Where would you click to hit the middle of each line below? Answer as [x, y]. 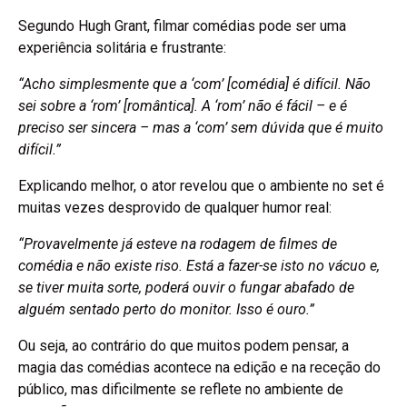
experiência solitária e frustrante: [122, 48]
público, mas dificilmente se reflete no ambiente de [181, 390]
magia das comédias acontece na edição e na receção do [199, 368]
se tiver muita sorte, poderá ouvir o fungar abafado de [186, 288]
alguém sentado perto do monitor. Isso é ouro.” [166, 310]
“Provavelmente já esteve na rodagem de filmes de [178, 244]
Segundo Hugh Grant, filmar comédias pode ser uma [182, 26]
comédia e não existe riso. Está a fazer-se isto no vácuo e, [199, 266]
